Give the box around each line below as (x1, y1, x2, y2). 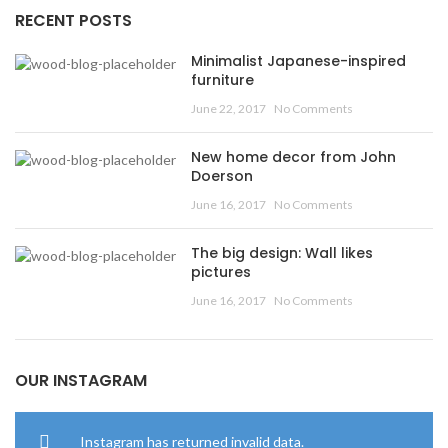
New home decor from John (191, 147, 396, 168)
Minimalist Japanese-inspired (191, 51, 406, 72)
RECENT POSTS (15, 9, 132, 33)
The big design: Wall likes (191, 243, 373, 264)
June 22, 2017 (191, 101, 266, 117)
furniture (191, 70, 254, 91)
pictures (191, 262, 251, 283)
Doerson (191, 166, 253, 187)
